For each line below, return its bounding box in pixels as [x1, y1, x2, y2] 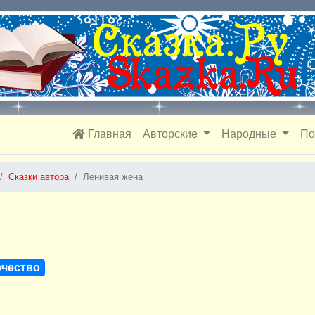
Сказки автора [8, 172, 69, 182]
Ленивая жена [83, 172, 143, 182]
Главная [85, 128, 132, 140]
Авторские [143, 128, 201, 140]
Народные [221, 128, 279, 140]
